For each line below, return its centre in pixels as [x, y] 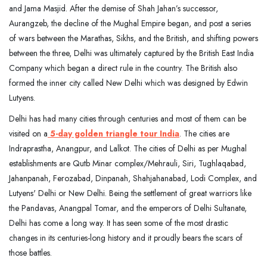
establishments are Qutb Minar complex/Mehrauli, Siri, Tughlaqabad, [128, 163]
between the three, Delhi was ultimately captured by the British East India [131, 53]
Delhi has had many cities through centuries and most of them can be [128, 118]
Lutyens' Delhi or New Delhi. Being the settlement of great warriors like [130, 193]
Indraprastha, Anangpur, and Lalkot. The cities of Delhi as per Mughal [128, 148]
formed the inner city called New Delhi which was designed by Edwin [128, 83]
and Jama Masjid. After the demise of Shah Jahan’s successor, [114, 8]
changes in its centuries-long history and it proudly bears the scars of [126, 237]
